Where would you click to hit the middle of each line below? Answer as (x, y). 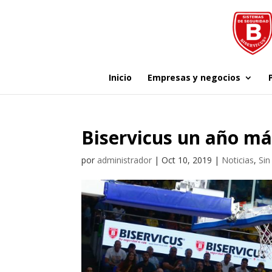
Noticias (238, 160)
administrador (125, 160)
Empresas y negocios (194, 77)
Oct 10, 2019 (187, 160)
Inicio (120, 77)
